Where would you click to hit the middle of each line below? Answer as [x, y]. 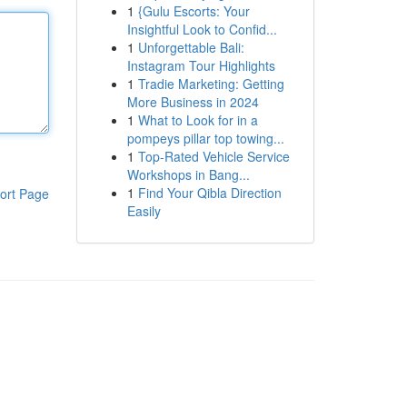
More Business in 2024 [193, 102]
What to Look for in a [198, 120]
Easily [144, 211]
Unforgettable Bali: [191, 47]
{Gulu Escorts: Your [194, 11]
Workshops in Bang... [188, 174]
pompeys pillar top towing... [205, 138]
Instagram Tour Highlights [201, 65]
